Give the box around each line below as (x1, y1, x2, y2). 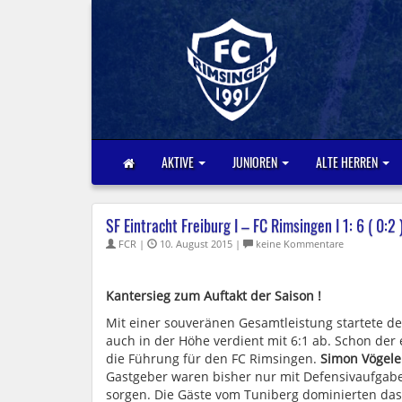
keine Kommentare (253, 236, 344, 250)
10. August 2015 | (157, 236, 243, 250)
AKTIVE (162, 152, 197, 171)
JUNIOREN (232, 152, 280, 171)
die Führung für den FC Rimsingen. (106, 349, 320, 367)
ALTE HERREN (316, 152, 380, 171)
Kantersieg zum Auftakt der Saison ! (106, 286, 321, 304)
